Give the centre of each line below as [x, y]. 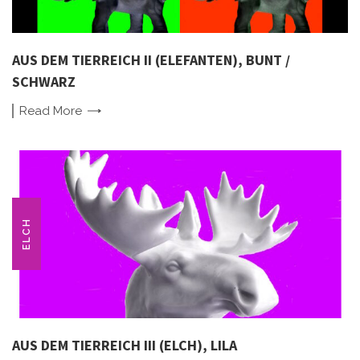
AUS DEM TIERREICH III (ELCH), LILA [125, 345]
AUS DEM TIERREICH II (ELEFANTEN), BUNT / [151, 59]
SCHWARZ [44, 81]
